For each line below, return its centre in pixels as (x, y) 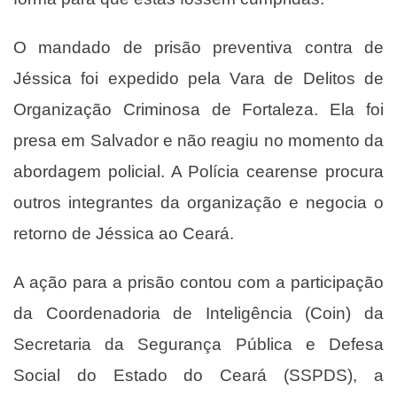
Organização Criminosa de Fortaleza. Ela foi (198, 109)
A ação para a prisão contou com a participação (198, 282)
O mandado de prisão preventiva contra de (198, 47)
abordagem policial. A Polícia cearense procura (198, 171)
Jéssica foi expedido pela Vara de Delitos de (198, 78)
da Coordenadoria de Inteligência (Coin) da (198, 313)
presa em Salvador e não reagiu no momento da (198, 140)
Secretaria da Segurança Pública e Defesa (198, 344)
